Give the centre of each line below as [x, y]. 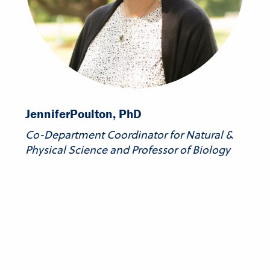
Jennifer [48, 114]
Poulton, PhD [106, 114]
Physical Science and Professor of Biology [128, 150]
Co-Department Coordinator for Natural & [129, 135]
